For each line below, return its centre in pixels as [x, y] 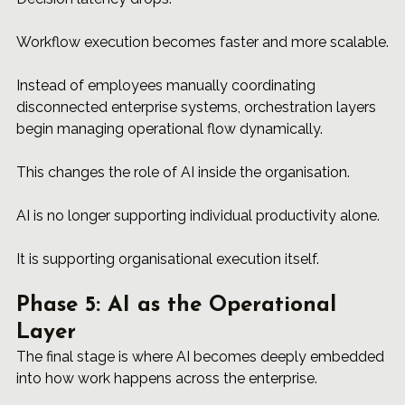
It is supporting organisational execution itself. [168, 259]
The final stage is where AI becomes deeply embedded [202, 357]
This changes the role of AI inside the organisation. [183, 173]
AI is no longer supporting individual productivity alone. [198, 216]
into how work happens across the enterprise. [167, 379]
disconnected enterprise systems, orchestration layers [198, 108]
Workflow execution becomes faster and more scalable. [202, 42]
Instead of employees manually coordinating [168, 86]
